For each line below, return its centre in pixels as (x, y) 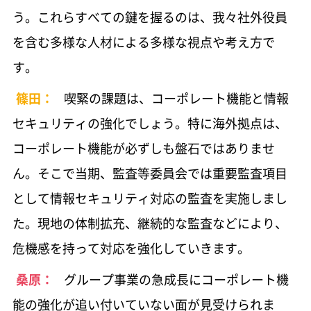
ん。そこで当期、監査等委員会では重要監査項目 (150, 173)
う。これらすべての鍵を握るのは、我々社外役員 (150, 17)
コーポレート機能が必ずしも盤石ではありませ (143, 148)
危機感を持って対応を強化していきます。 (131, 248)
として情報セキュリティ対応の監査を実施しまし (150, 198)
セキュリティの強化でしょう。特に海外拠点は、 (150, 123)
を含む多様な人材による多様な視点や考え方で (143, 42)
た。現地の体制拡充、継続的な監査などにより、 (150, 223)
